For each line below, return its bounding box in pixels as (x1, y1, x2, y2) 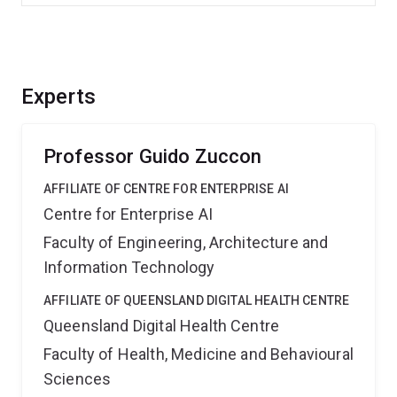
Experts (21, 84, 97, 109)
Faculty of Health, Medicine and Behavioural (43, 345, 354, 363)
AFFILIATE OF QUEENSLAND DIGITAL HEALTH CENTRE (43, 293, 350, 307)
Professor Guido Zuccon (43, 145, 262, 167)
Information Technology (43, 258, 215, 276)
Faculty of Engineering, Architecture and (43, 233, 329, 252)
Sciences (43, 370, 112, 388)
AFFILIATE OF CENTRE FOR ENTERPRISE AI (43, 182, 289, 196)
